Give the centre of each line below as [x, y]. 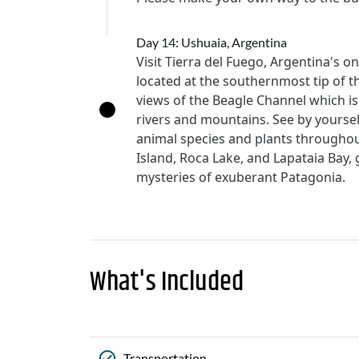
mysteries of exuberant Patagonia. [241, 177]
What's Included [167, 282]
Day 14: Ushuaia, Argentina [212, 42]
